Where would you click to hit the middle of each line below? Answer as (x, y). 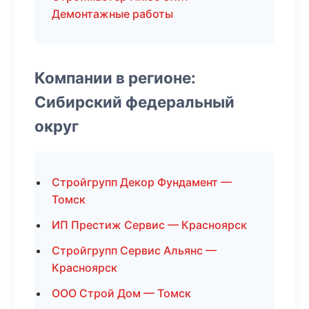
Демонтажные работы (112, 14)
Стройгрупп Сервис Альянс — (134, 250)
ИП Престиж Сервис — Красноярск (149, 225)
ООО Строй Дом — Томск (121, 293)
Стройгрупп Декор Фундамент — (142, 182)
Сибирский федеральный (134, 102)
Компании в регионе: (115, 78)
